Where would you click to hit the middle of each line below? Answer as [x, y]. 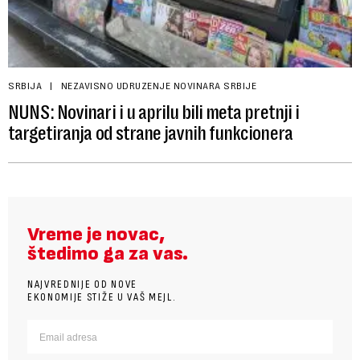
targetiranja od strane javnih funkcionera [150, 133]
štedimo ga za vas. [108, 253]
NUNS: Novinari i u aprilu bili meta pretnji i [153, 112]
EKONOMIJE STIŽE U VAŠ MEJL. [102, 297]
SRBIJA [25, 86]
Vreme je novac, [96, 234]
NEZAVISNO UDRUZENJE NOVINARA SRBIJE [158, 86]
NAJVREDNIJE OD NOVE [82, 284]
